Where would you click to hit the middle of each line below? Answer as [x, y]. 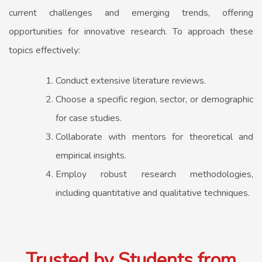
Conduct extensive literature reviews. [131, 81]
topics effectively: [44, 51]
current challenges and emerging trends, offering [131, 13]
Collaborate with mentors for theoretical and [154, 137]
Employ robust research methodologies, [154, 175]
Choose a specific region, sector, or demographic [154, 100]
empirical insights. [91, 156]
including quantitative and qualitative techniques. [153, 193]
